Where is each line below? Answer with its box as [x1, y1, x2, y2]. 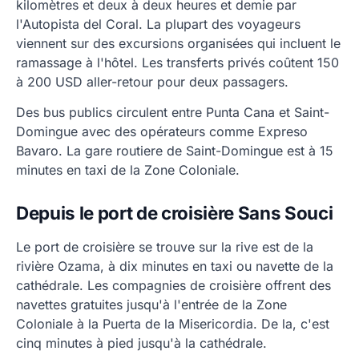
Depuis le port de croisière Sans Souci [16, 202, 333, 224]
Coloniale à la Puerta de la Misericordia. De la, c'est [16, 316, 329, 333]
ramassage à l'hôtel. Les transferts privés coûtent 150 [16, 54, 339, 71]
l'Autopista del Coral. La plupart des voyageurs [16, 16, 301, 33]
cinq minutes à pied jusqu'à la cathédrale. [16, 335, 267, 352]
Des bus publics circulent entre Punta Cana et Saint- [16, 104, 329, 121]
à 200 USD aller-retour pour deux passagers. [16, 74, 288, 91]
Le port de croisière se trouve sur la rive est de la [16, 239, 313, 256]
